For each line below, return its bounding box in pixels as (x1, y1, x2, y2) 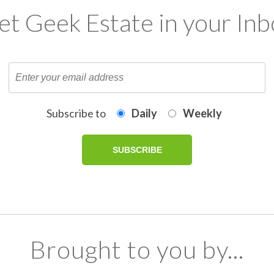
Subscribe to (46, 106, 106, 120)
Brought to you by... (30, 235, 244, 264)
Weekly (182, 106, 222, 120)
